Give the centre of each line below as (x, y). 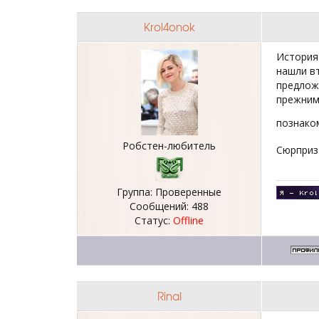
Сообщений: (161, 206)
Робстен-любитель (169, 146)
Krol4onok (169, 27)
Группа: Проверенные (169, 192)
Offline (188, 220)
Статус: (154, 220)
